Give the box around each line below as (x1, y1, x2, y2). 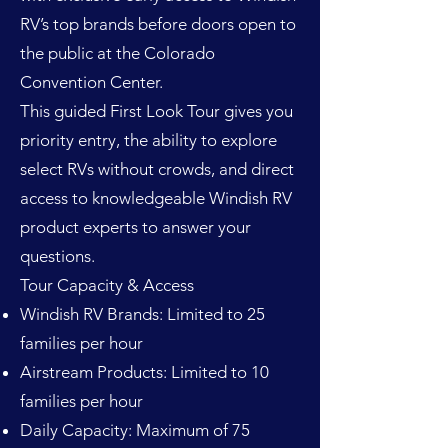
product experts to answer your (20, 216, 251, 237)
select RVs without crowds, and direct (20, 158, 294, 179)
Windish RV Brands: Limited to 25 (20, 303, 265, 324)
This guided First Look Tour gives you (20, 100, 293, 121)
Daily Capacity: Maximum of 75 (20, 419, 250, 440)
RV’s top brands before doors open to (20, 13, 296, 34)
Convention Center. (20, 71, 163, 92)
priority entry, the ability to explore (20, 129, 277, 150)
